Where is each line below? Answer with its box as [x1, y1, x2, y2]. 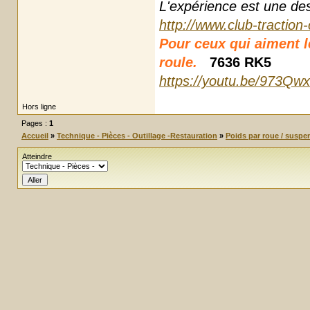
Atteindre [22, 152, 52, 161]
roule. [159, 54, 197, 70]
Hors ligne [22, 102, 56, 111]
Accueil [21, 131, 48, 140]
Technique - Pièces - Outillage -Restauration [57, 131, 217, 140]
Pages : [21, 118, 49, 127]
